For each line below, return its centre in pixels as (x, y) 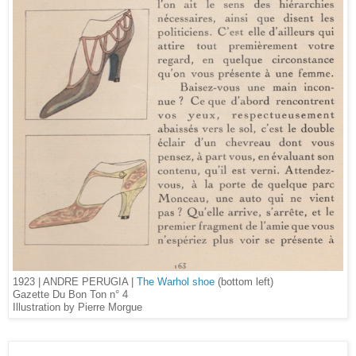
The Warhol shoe (176, 281)
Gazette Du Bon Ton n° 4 (70, 294)
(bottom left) (244, 281)
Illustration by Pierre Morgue (77, 307)
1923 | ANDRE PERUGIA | (75, 281)
